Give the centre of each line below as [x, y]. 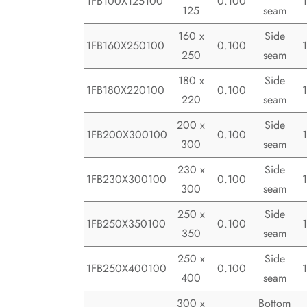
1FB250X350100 [126, 224]
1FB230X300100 [126, 180]
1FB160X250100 [125, 46]
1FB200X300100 [127, 135]
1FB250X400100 [126, 269]
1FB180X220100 [125, 90]
